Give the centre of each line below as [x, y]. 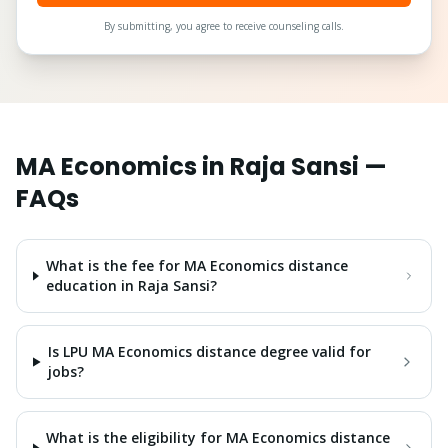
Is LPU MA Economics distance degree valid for [209, 351]
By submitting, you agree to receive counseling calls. [224, 26]
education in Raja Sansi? [131, 285]
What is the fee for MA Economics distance [196, 265]
